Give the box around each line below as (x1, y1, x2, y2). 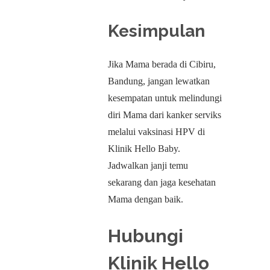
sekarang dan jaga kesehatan (108, 177, 216, 187)
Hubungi (108, 225, 183, 246)
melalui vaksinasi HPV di (108, 127, 205, 137)
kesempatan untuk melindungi (108, 93, 222, 103)
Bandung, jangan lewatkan (108, 76, 210, 86)
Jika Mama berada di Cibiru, (108, 59, 216, 69)
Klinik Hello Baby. (108, 143, 180, 154)
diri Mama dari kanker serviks (108, 110, 221, 120)
